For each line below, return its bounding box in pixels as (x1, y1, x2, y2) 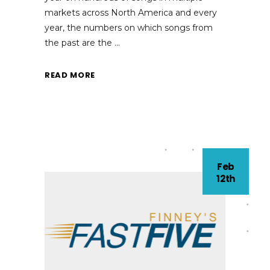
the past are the (45, 37, 115, 48)
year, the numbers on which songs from (45, 22, 213, 33)
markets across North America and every (45, 7, 217, 18)
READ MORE (45, 69, 95, 81)
